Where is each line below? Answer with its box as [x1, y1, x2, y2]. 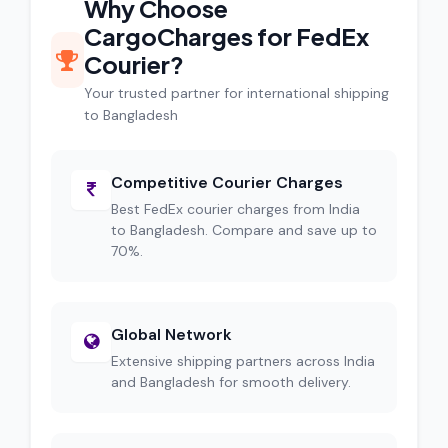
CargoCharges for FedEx [83, 21, 369, 51]
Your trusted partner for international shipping [83, 84, 389, 102]
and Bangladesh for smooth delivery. [111, 373, 351, 391]
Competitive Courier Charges [111, 172, 343, 193]
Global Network [111, 324, 232, 345]
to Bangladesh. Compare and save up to [111, 221, 377, 239]
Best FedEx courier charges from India [111, 200, 360, 218]
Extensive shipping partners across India [111, 352, 375, 370]
